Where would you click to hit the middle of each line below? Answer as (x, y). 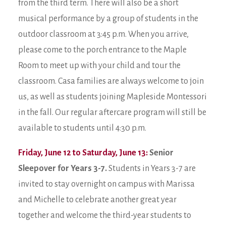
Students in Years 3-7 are (151, 168)
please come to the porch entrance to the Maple (102, 50)
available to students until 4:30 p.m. (82, 128)
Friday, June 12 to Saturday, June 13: (83, 153)
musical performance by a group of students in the (108, 19)
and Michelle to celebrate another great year (97, 200)
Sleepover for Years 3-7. (63, 168)
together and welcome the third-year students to (105, 215)
